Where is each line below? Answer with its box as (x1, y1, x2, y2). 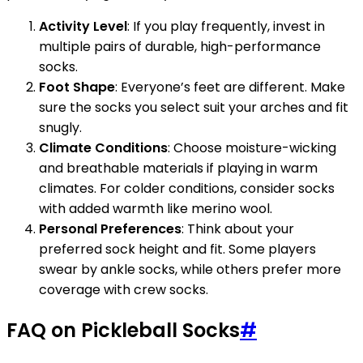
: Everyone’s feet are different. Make (115, 77, 345, 96)
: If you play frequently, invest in (127, 16, 325, 36)
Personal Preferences (39, 219, 181, 238)
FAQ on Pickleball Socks (6, 316, 240, 344)
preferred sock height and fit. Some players (39, 239, 316, 258)
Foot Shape (39, 77, 115, 96)
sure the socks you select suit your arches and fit (39, 97, 348, 117)
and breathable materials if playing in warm (39, 158, 318, 177)
